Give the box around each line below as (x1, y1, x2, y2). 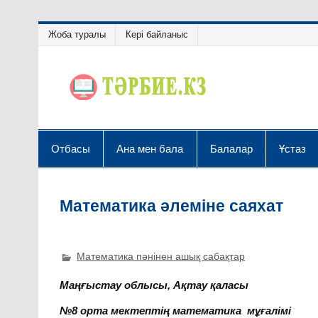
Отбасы (51, 141, 90, 155)
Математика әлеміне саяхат (60, 194, 284, 218)
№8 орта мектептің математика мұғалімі (60, 304, 292, 317)
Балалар (209, 141, 253, 155)
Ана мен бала (116, 141, 184, 155)
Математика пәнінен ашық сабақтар (77, 251, 246, 263)
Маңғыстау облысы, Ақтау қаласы (60, 279, 249, 292)
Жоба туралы (48, 29, 106, 40)
